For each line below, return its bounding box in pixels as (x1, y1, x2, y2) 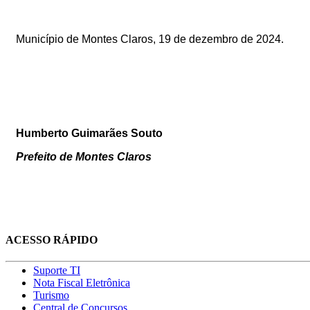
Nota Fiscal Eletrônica (33, 277, 130, 289)
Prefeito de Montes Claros (16, 150, 152, 163)
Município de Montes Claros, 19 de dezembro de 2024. (16, 33, 284, 45)
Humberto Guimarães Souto (16, 127, 163, 139)
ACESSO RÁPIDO (6, 234, 98, 246)
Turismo (33, 289, 69, 302)
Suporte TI (33, 264, 80, 277)
